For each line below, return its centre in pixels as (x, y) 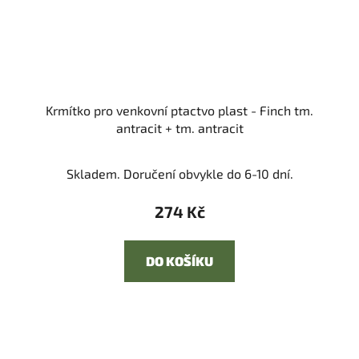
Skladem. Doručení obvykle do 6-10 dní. (179, 174)
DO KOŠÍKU (179, 261)
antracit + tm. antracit (179, 128)
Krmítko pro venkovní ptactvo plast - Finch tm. (179, 111)
